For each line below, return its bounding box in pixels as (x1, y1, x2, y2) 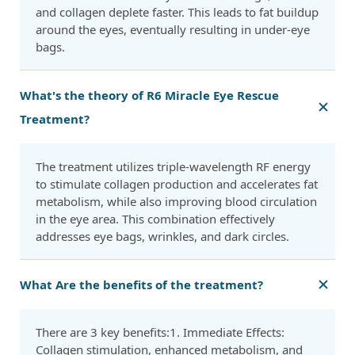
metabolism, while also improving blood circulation (36, 193, 317, 210)
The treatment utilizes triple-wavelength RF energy (36, 158, 311, 175)
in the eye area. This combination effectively (36, 211, 275, 227)
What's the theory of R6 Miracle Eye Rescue (20, 87, 279, 104)
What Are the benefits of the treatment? (20, 277, 263, 293)
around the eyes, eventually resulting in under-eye (36, 21, 310, 38)
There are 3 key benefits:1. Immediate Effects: (36, 324, 284, 341)
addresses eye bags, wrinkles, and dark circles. (36, 228, 289, 245)
